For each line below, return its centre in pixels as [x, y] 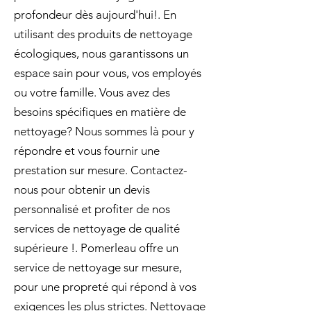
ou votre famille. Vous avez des [92, 92]
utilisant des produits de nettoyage [103, 34]
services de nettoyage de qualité [97, 228]
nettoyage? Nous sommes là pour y [104, 131]
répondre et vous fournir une [87, 151]
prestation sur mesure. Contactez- [101, 170]
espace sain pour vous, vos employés [108, 73]
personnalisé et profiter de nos [92, 209]
